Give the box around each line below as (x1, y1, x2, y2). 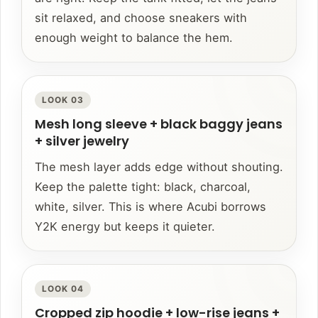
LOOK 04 (42, 284, 84, 295)
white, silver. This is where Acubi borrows (35, 199, 266, 214)
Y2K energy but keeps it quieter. (35, 219, 215, 234)
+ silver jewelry (35, 132, 129, 150)
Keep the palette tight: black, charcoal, (35, 180, 251, 194)
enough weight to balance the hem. (35, 31, 233, 45)
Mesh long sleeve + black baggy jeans (35, 115, 283, 133)
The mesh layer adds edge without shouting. (35, 160, 283, 175)
